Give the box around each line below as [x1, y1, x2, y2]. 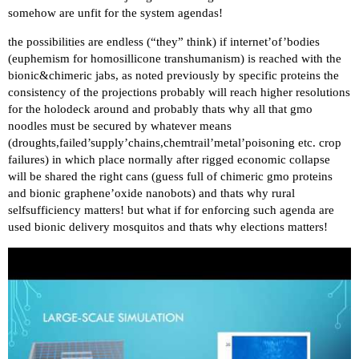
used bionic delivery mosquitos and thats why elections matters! [8, 220, 328, 233]
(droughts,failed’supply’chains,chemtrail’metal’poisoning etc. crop [8, 135, 341, 149]
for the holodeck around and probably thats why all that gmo [8, 102, 313, 115]
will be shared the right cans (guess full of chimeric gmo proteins [8, 169, 333, 183]
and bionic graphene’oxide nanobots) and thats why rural [8, 186, 295, 200]
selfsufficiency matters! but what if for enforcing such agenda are [8, 203, 334, 216]
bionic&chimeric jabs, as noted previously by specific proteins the [8, 68, 339, 82]
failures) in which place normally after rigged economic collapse [8, 152, 330, 166]
